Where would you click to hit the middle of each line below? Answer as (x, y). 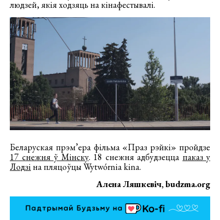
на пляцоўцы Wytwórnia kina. (86, 166)
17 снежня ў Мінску (49, 157)
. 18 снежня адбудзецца (136, 157)
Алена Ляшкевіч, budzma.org (153, 184)
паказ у (196, 157)
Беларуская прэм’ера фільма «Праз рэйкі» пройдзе (110, 147)
